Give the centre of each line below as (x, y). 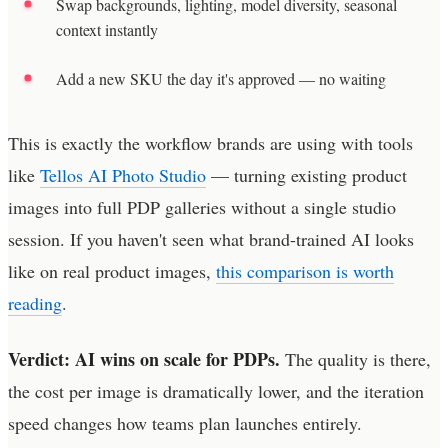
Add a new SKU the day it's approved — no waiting (221, 78)
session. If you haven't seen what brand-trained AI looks (211, 238)
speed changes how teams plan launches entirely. (185, 422)
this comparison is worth (305, 270)
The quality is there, (355, 358)
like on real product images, (112, 270)
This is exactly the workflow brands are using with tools (210, 142)
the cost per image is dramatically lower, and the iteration (216, 390)
